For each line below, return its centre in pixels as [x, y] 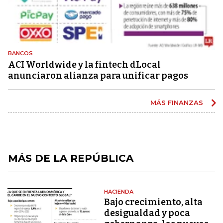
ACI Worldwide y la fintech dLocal [84, 64]
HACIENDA [119, 191]
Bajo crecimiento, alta [154, 202]
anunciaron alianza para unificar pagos [98, 75]
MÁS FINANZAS [178, 102]
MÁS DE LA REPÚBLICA [71, 158]
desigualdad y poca [147, 213]
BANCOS [20, 53]
